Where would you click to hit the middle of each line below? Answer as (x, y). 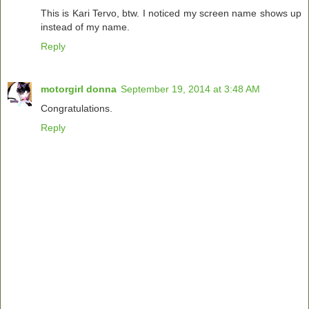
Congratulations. (77, 109)
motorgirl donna (79, 89)
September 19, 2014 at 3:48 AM (190, 89)
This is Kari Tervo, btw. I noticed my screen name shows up (171, 13)
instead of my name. (85, 27)
